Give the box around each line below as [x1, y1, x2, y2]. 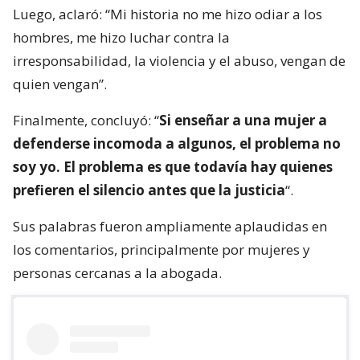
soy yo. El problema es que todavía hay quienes [13, 157, 333, 177]
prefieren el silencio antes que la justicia [13, 181, 285, 200]
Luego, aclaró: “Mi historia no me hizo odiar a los [13, 5, 322, 24]
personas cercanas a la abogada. [13, 264, 222, 283]
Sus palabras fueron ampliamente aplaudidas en [13, 217, 327, 236]
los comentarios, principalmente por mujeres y [13, 240, 310, 260]
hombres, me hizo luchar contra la [13, 28, 230, 47]
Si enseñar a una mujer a [159, 111, 327, 130]
